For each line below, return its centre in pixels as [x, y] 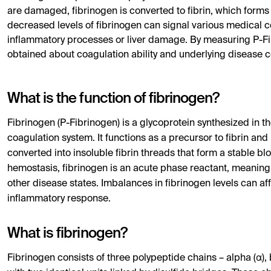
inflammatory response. [59, 199]
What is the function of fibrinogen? [113, 99]
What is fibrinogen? [67, 233]
